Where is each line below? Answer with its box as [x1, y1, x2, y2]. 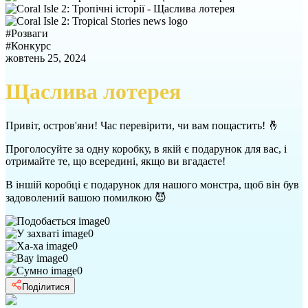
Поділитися [22, 281, 69, 292]
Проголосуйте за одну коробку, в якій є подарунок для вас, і [5, 142, 287, 155]
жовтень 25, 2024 [5, 52, 86, 64]
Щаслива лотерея [5, 79, 181, 104]
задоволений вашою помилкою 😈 [5, 191, 166, 203]
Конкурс [11, 40, 51, 52]
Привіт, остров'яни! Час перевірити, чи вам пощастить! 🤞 [5, 119, 279, 131]
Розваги [11, 27, 48, 39]
